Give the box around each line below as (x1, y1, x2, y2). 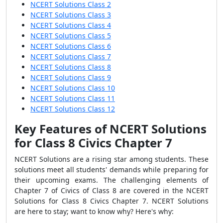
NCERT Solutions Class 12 (30, 104, 115, 113)
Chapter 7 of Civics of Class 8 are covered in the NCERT (14, 186, 209, 195)
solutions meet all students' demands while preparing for (14, 165, 209, 174)
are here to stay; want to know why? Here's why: (14, 207, 174, 216)
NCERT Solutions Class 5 (30, 31, 111, 40)
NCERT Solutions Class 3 (30, 10, 111, 19)
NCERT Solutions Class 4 (30, 20, 111, 30)
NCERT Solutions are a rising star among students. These (14, 154, 209, 164)
